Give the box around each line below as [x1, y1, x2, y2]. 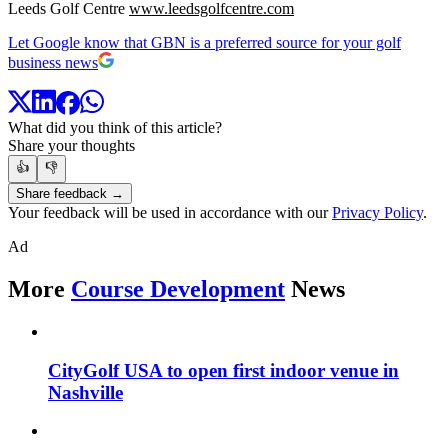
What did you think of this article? [8, 119, 222, 137]
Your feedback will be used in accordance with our [8, 204, 332, 222]
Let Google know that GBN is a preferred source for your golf [8, 33, 401, 51]
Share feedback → [16, 186, 124, 202]
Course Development [71, 276, 285, 303]
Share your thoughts [8, 137, 135, 155]
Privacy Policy [332, 204, 423, 222]
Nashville [48, 381, 123, 403]
